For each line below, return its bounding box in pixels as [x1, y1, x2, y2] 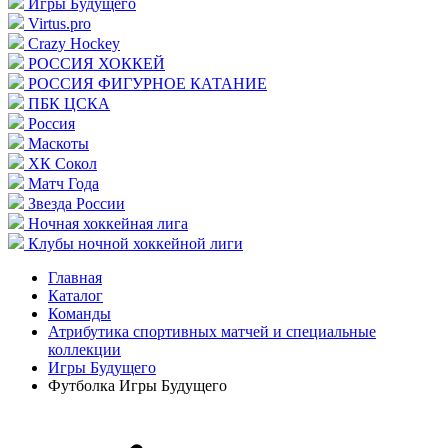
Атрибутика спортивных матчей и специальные [48, 323, 376, 340]
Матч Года [28, 175, 99, 192]
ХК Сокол [28, 155, 97, 172]
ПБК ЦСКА [28, 95, 110, 112]
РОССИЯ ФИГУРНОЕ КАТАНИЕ [28, 75, 267, 92]
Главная [48, 269, 102, 286]
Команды [48, 305, 111, 322]
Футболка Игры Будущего [48, 377, 227, 394]
